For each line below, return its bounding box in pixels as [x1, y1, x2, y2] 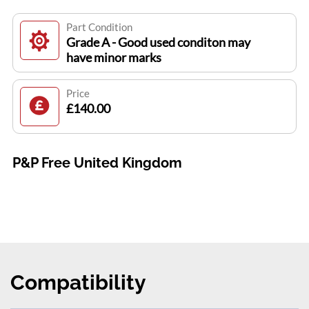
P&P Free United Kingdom [12, 154, 182, 172]
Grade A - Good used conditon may [66, 34, 250, 50]
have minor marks [66, 50, 161, 66]
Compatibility [10, 270, 146, 295]
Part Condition [66, 21, 132, 34]
